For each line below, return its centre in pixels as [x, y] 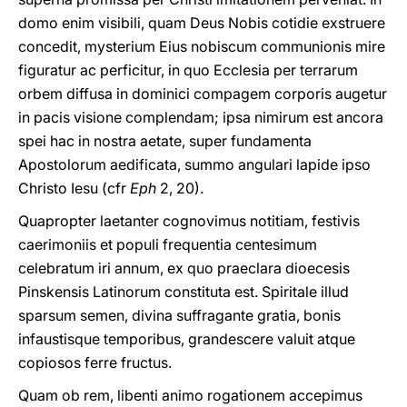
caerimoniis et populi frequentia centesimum [168, 244]
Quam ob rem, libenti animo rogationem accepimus [190, 395]
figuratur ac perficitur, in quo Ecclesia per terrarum [188, 70]
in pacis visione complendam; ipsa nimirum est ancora [201, 117]
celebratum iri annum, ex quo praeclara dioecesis [184, 268]
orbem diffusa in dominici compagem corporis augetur [203, 94]
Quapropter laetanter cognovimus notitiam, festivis [189, 221]
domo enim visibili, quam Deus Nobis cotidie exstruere [202, 23]
